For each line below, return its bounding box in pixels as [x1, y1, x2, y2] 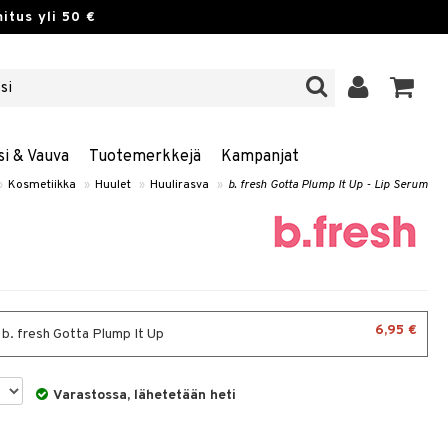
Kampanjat [220, 147, 299, 167]
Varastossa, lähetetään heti [53, 387, 237, 404]
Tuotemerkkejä [88, 147, 201, 167]
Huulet [95, 177, 131, 193]
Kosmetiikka [8, 177, 76, 193]
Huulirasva [150, 177, 209, 193]
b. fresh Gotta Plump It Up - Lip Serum [228, 177, 428, 193]
